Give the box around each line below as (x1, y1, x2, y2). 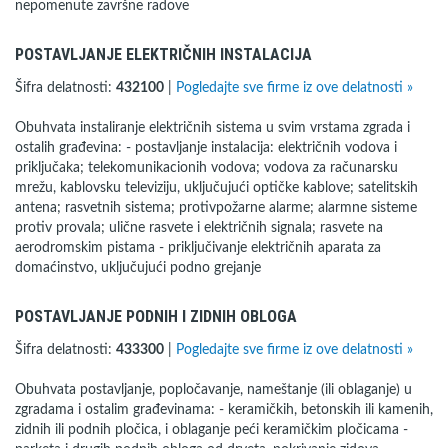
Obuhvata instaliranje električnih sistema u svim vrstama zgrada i (15, 121, 410, 135)
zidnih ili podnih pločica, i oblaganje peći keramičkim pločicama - (15, 423, 408, 437)
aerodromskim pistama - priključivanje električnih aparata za (15, 241, 381, 255)
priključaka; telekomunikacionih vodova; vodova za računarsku (15, 161, 398, 175)
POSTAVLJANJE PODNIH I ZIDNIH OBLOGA (15, 307, 297, 326)
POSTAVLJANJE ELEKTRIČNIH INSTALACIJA (15, 45, 312, 64)
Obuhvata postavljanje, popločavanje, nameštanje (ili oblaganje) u (15, 383, 412, 397)
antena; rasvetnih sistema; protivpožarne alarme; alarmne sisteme (15, 201, 417, 215)
